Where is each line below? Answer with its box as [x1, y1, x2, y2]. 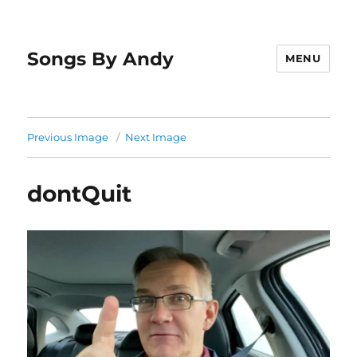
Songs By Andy [27, 47, 175, 70]
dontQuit [27, 180, 132, 207]
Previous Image [27, 131, 109, 143]
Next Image [125, 131, 187, 143]
